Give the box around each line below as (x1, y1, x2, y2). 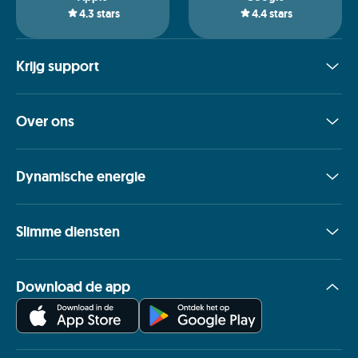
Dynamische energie (16, 166, 145, 186)
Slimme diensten (16, 221, 120, 241)
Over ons (16, 111, 74, 131)
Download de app (16, 276, 130, 296)
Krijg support (16, 56, 99, 76)
